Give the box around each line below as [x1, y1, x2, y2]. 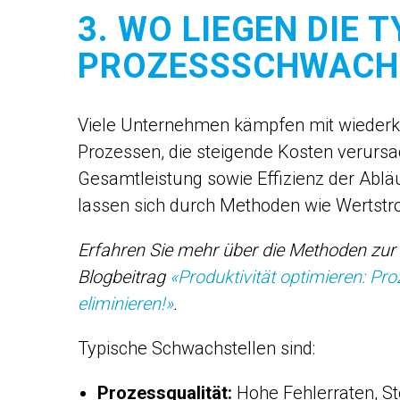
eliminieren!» [78, 293, 173, 314]
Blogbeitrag [78, 266, 170, 287]
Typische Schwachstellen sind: [78, 337, 315, 359]
